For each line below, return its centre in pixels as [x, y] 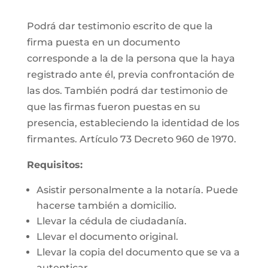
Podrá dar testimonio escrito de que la [120, 26]
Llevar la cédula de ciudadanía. [111, 221]
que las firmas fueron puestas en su [113, 107]
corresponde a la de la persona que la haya [131, 58]
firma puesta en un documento [103, 42]
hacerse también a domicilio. [106, 205]
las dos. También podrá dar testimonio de [127, 91]
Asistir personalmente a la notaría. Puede [137, 190]
